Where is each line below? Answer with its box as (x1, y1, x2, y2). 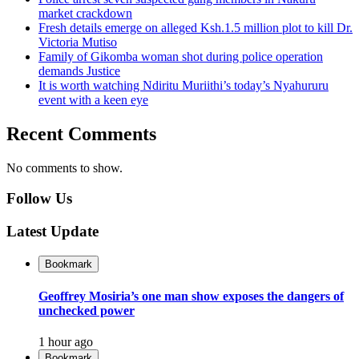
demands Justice (38, 63, 120, 78)
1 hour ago (38, 335, 93, 349)
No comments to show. (6, 160, 123, 175)
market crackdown (38, 6, 132, 20)
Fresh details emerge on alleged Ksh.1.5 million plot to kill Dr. (38, 20, 353, 34)
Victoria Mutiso (38, 34, 117, 49)
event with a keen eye (38, 92, 148, 107)
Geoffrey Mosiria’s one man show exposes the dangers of (38, 289, 344, 304)
